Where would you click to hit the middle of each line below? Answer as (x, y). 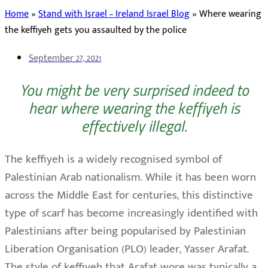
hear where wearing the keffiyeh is (134, 108)
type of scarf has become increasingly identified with (131, 214)
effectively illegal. (134, 126)
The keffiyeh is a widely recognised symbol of (113, 160)
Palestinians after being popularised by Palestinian (125, 232)
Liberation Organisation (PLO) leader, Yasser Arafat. (127, 249)
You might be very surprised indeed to (134, 90)
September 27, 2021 (65, 58)
